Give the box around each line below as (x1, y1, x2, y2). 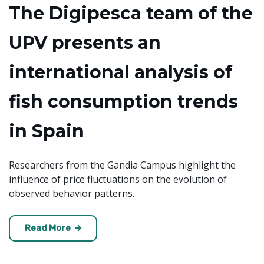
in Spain (9, 120, 84, 142)
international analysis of (9, 61, 232, 83)
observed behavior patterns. (9, 186, 134, 200)
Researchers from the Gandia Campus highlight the (9, 158, 236, 171)
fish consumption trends (9, 90, 238, 113)
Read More (25, 222, 72, 233)
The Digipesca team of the (9, 2, 253, 24)
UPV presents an (9, 31, 161, 54)
